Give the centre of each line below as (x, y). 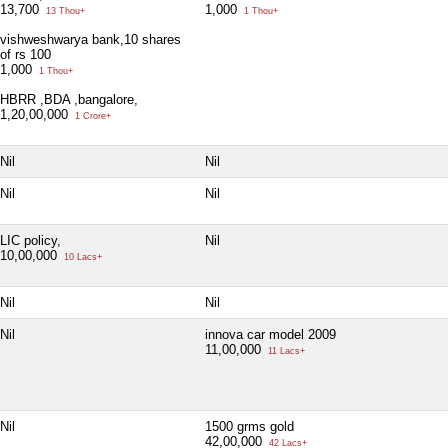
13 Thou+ (64, 11)
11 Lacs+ (285, 351)
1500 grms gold (249, 427)
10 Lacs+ (81, 257)
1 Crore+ (91, 116)
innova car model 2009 (270, 335)
